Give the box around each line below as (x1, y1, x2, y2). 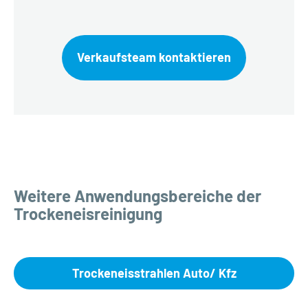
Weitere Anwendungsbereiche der (14, 186, 261, 206)
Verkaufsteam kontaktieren (77, 49, 231, 65)
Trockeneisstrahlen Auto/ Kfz (71, 265, 236, 280)
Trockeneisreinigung (14, 203, 162, 223)
